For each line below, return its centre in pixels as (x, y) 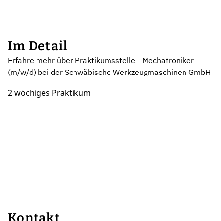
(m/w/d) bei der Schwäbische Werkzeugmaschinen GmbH (109, 72)
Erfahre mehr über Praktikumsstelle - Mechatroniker (101, 60)
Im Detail (38, 46)
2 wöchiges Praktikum (49, 93)
